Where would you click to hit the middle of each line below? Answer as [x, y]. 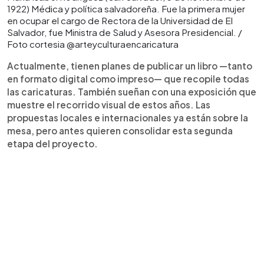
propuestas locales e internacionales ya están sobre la [128, 118]
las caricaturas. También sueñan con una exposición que [132, 92]
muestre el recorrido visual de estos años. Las [109, 105]
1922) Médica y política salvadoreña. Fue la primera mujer [126, 9]
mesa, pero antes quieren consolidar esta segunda [120, 131]
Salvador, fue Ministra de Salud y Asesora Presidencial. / [125, 32]
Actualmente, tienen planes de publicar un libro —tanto [130, 66]
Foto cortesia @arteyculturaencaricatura [93, 44]
